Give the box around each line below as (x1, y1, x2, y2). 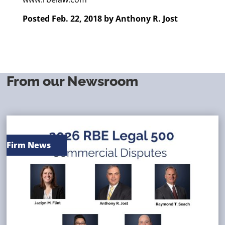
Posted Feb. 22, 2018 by (22, 13, 114, 24)
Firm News (7, 139, 67, 151)
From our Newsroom (7, 73, 139, 89)
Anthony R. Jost (115, 13, 178, 24)
